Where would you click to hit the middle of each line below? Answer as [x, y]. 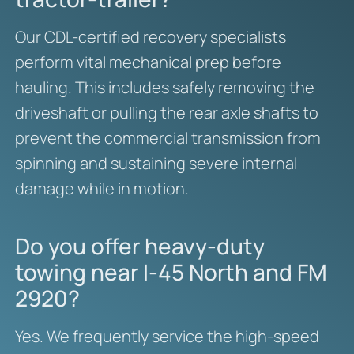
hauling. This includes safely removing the [164, 88]
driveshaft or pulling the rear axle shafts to [166, 113]
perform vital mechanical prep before [148, 62]
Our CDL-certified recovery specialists [150, 37]
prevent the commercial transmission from [168, 138]
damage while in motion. [102, 189]
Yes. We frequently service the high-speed [167, 337]
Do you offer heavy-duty [139, 246]
